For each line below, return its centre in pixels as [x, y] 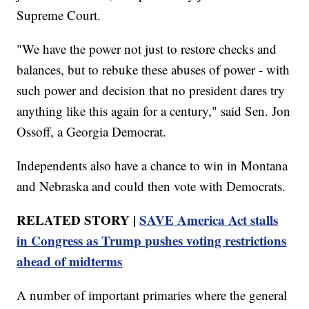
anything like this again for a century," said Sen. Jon [154, 110]
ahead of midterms [70, 261]
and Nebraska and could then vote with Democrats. [151, 186]
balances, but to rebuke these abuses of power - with [153, 69]
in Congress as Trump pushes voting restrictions [152, 240]
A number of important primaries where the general [152, 295]
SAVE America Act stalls [209, 219]
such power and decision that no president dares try [151, 90]
